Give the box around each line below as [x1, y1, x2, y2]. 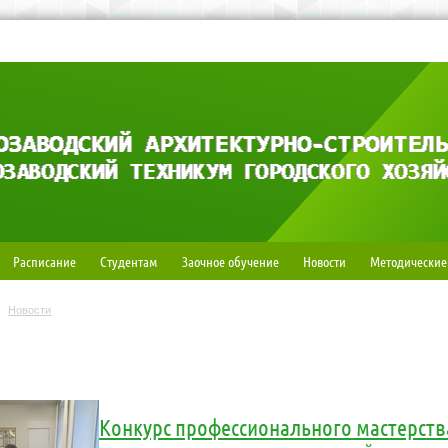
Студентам [99, 252, 158, 270]
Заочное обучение [181, 252, 279, 270]
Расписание [12, 252, 76, 270]
